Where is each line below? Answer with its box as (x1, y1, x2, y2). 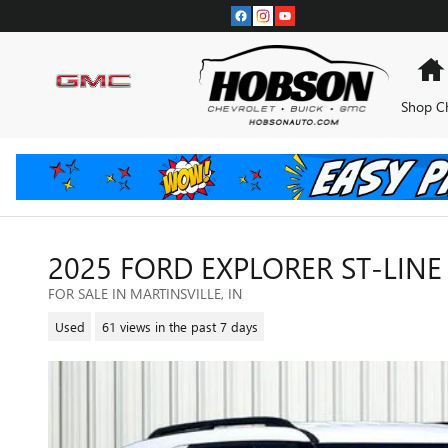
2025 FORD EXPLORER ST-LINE (48, 247, 442, 287)
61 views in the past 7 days (101, 317, 258, 335)
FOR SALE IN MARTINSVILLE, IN (48, 284, 242, 303)
